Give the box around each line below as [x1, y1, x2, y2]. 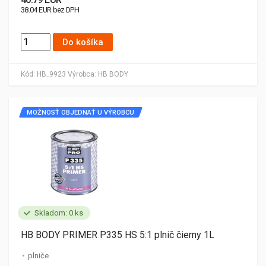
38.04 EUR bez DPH [21, 5, 80, 14]
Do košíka [62, 37, 103, 47]
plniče [28, 251, 49, 260]
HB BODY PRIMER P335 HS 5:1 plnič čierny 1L [21, 229, 214, 240]
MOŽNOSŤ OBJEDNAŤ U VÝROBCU [27, 109, 134, 116]
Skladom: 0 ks [34, 208, 83, 217]
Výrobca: [68, 70, 96, 78]
